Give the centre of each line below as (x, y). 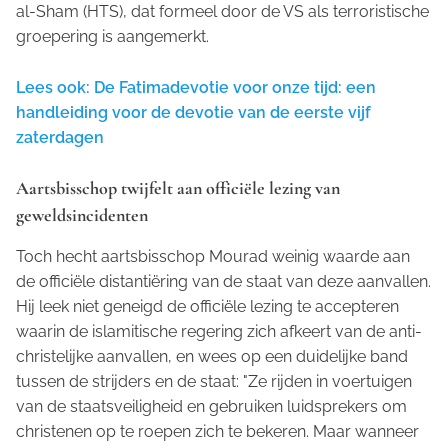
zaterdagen (60, 138)
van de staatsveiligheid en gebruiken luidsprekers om (211, 407)
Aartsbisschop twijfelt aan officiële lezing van (178, 188)
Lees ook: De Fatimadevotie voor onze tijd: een (196, 88)
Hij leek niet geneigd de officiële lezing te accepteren (207, 307)
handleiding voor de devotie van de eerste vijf (193, 113)
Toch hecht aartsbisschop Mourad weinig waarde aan (213, 257)
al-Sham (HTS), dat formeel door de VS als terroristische (222, 12)
